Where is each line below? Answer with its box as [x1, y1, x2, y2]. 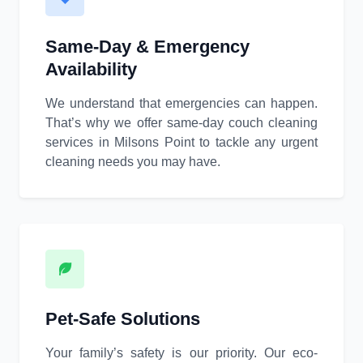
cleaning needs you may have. [45, 155, 220, 169]
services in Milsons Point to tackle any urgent [45, 135, 318, 150]
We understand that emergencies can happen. [45, 96, 318, 111]
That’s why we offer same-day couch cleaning [45, 116, 318, 130]
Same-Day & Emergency [45, 36, 250, 58]
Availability [45, 59, 137, 80]
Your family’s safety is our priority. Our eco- [45, 346, 318, 361]
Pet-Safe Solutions [45, 309, 200, 330]
